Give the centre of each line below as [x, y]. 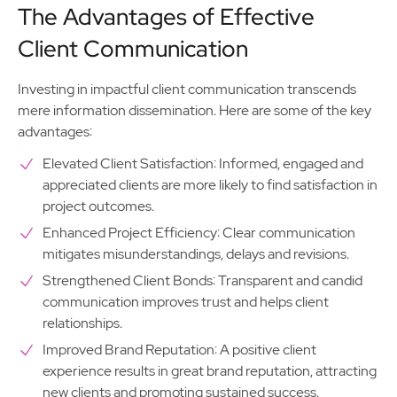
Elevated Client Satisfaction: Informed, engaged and [203, 163]
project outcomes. [98, 206]
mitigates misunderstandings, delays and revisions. [196, 254]
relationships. [82, 323]
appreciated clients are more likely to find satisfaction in [210, 185]
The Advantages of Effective [166, 17]
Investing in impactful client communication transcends [187, 89]
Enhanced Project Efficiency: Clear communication [199, 233]
